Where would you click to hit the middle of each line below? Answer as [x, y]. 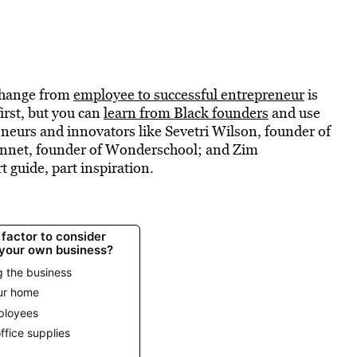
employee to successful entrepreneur [188, 94]
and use [294, 113]
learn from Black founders [186, 113]
